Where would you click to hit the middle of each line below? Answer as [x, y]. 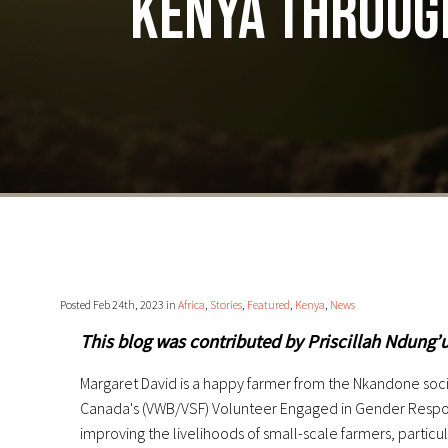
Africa [191, 305]
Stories [226, 305]
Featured [268, 305]
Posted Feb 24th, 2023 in [119, 305]
